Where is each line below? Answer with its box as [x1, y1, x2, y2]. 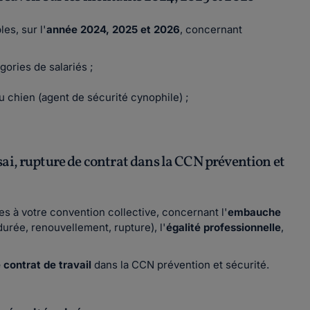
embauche [228, 206, 281, 219]
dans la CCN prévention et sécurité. [91, 258, 269, 271]
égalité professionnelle [166, 221, 281, 234]
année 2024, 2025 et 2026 [46, 23, 180, 36]
